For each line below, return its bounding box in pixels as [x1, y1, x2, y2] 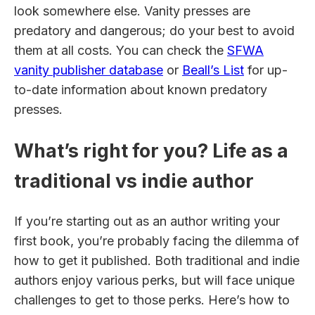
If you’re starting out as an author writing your [14, 214, 280, 229]
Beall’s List [182, 63, 244, 78]
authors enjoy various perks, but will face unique [14, 273, 295, 288]
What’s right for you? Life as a [14, 139, 288, 162]
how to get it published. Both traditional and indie [14, 253, 300, 269]
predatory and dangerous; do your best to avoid [14, 23, 295, 39]
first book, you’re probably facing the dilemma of [14, 233, 300, 249]
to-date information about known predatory [14, 82, 267, 98]
